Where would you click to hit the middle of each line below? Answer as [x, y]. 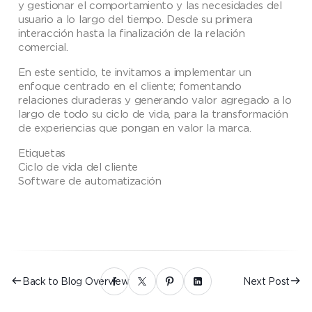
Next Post [266, 281]
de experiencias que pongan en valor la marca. [135, 127]
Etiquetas [42, 152]
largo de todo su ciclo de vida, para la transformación [153, 113]
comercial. [43, 46]
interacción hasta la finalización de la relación [132, 32]
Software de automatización [90, 180]
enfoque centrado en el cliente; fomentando [130, 85]
